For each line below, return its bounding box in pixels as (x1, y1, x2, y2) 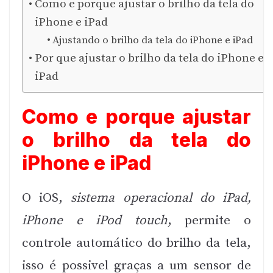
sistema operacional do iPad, (71, 190, 252, 207)
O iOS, (22, 190, 71, 207)
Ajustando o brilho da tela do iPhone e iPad (52, 34, 253, 48)
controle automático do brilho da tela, (22, 235, 251, 252)
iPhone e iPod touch (22, 213, 168, 229)
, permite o (167, 213, 252, 229)
